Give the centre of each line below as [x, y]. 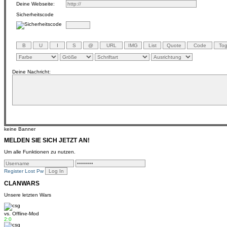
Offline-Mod [25, 213]
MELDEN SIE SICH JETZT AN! [47, 140]
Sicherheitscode [35, 14]
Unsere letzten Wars [28, 195]
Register [14, 171]
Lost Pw [34, 171]
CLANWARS [22, 183]
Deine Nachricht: [31, 71]
